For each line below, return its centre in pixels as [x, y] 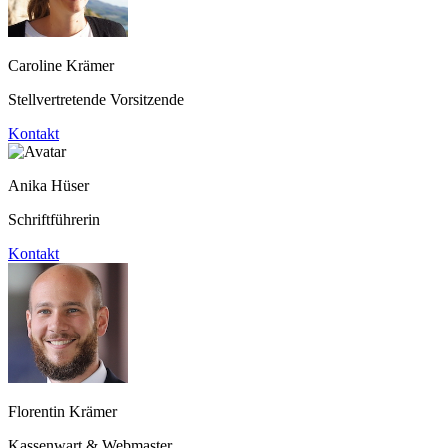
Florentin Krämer [62, 411]
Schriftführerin [54, 219]
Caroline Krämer [61, 65]
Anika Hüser [48, 185]
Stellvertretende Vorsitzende [96, 99]
